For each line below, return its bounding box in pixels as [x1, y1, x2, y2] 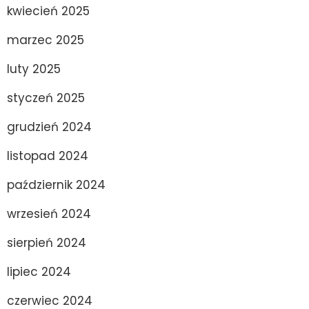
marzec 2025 [7, 31, 84, 48]
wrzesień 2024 [7, 205, 91, 222]
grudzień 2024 [7, 118, 92, 135]
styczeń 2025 [7, 89, 85, 106]
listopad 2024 [7, 147, 88, 164]
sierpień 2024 [7, 234, 86, 251]
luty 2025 [7, 60, 61, 77]
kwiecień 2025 [7, 2, 90, 19]
